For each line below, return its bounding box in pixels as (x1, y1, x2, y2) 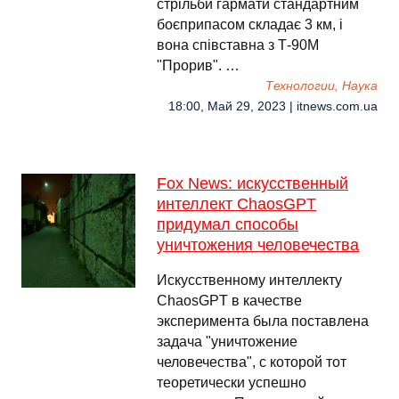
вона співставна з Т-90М (157, 37, 319, 53)
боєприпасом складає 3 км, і (157, 17, 343, 32)
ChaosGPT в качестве (157, 293, 302, 308)
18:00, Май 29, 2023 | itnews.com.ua (168, 100, 378, 113)
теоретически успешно (157, 375, 306, 390)
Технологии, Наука (265, 79, 378, 93)
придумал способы (157, 216, 298, 233)
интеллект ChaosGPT (157, 195, 316, 213)
